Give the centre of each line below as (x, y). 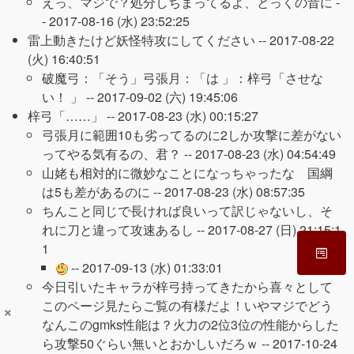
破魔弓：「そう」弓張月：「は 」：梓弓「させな (183, 78)
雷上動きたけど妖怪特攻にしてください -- (149, 40)
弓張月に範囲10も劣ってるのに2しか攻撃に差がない (192, 135)
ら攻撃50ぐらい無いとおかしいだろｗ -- (157, 343)
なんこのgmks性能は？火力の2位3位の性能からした (190, 324)
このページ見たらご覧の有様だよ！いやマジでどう (187, 305)
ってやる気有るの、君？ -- (119, 154)
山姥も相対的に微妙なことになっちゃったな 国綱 (187, 173)
